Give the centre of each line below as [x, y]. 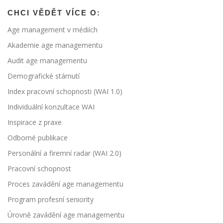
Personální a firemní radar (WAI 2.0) [64, 153]
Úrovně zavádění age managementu [66, 215]
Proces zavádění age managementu [65, 184]
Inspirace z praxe [35, 122]
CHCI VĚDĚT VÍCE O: [54, 13]
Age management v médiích [53, 30]
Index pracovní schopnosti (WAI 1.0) [65, 92]
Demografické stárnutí [44, 76]
